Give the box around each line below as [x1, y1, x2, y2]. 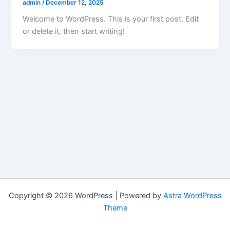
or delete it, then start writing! [23, 27, 125, 36]
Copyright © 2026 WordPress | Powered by [8, 191, 163, 200]
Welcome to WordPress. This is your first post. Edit [23, 14, 199, 24]
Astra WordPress [163, 191, 222, 200]
